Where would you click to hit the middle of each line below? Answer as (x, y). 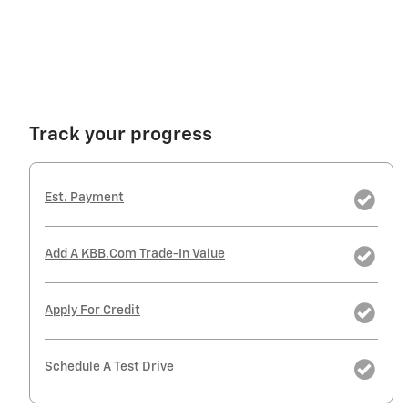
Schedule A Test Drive (109, 367)
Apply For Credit (92, 311)
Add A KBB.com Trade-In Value (135, 255)
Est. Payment (84, 198)
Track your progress (121, 136)
